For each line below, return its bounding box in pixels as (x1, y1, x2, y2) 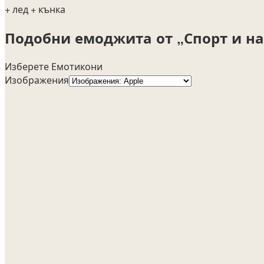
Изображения (5, 72, 69, 87)
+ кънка (31, 2, 65, 16)
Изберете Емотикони (5, 59, 103, 73)
